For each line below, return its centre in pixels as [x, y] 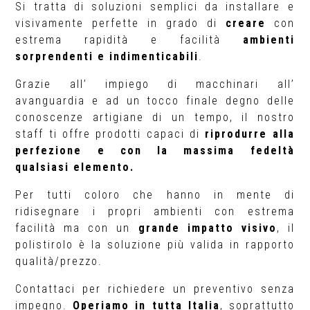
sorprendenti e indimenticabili [107, 56]
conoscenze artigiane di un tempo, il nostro [155, 117]
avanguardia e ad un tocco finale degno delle [155, 101]
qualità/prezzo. [59, 261]
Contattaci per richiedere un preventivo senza [155, 289]
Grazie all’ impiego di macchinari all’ [155, 84]
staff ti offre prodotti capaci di [110, 134]
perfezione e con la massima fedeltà [155, 151]
